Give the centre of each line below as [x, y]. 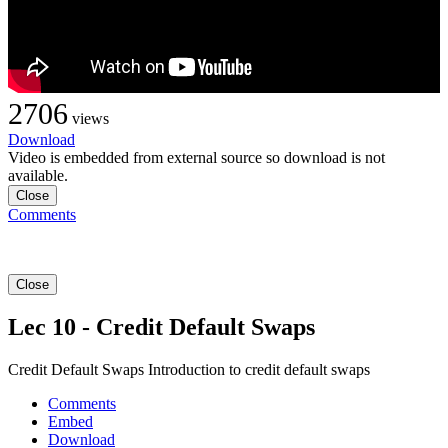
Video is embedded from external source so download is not [196, 157]
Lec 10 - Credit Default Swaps [161, 327]
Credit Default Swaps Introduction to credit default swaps [189, 370]
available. [38, 175]
